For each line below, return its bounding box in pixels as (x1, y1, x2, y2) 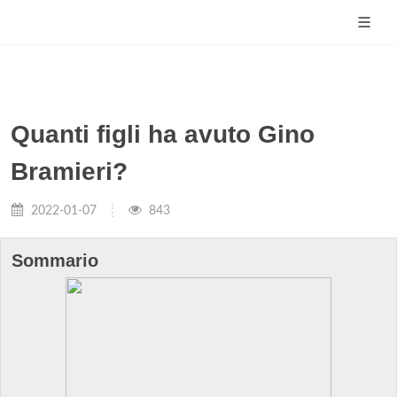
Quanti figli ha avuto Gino (11, 121, 315, 148)
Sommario (12, 251, 98, 270)
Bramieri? (11, 158, 128, 185)
